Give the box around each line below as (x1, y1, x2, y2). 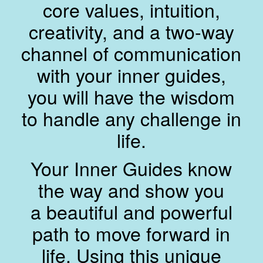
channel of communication (21, 39, 242, 66)
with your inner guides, (36, 60, 226, 88)
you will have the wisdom (28, 82, 235, 110)
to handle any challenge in (21, 104, 241, 131)
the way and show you (38, 176, 225, 204)
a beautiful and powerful (30, 198, 232, 225)
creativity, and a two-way (28, 17, 234, 45)
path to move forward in (32, 220, 231, 247)
